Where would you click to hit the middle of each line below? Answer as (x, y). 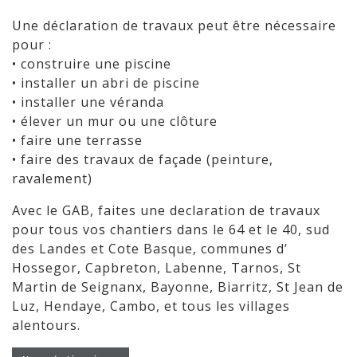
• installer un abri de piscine (106, 83)
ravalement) (52, 179)
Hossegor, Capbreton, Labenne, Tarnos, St (157, 268)
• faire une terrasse (77, 141)
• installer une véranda (88, 102)
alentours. (46, 326)
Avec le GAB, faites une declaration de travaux (166, 211)
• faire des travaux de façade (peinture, (143, 160)
